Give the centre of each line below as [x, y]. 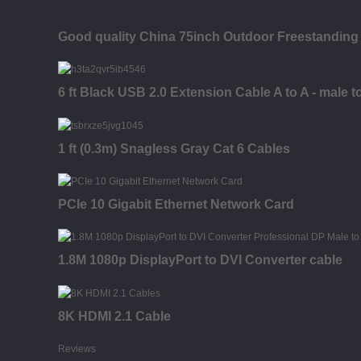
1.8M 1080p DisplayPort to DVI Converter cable [200, 260]
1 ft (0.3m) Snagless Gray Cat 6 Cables [174, 148]
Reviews [77, 349]
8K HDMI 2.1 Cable [114, 316]
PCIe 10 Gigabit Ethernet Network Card [176, 204]
